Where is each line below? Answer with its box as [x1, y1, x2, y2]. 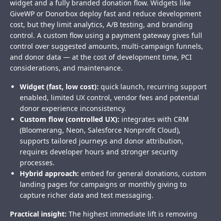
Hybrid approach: [20, 169, 79, 179]
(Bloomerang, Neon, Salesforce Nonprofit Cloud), [20, 125, 181, 135]
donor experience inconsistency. [20, 104, 126, 113]
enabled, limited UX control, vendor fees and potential [20, 93, 199, 103]
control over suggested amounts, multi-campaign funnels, [10, 41, 203, 51]
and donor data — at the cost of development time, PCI [10, 52, 192, 62]
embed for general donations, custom [79, 169, 206, 179]
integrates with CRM [119, 114, 189, 124]
